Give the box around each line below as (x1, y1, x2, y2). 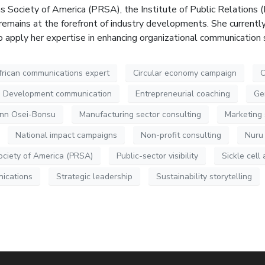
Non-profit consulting (141, 129, 221, 141)
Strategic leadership (56, 170, 132, 182)
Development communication (3, 88, 112, 99)
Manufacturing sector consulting (79, 108, 201, 120)
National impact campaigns (15, 129, 117, 141)
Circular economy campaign (133, 67, 237, 79)
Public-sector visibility (117, 150, 198, 161)
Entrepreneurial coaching (135, 88, 230, 99)
